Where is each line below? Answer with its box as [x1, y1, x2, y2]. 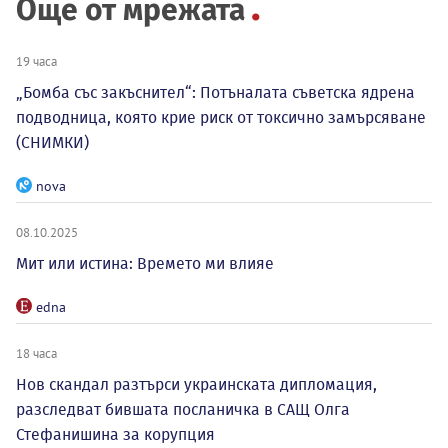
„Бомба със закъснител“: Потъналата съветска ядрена [16, 83, 415, 103]
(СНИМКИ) [16, 133, 89, 153]
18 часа [16, 345, 57, 362]
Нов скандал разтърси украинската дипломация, [16, 375, 377, 395]
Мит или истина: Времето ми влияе [16, 254, 274, 274]
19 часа [16, 53, 57, 70]
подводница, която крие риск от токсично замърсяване [16, 108, 426, 128]
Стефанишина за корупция [16, 425, 215, 445]
